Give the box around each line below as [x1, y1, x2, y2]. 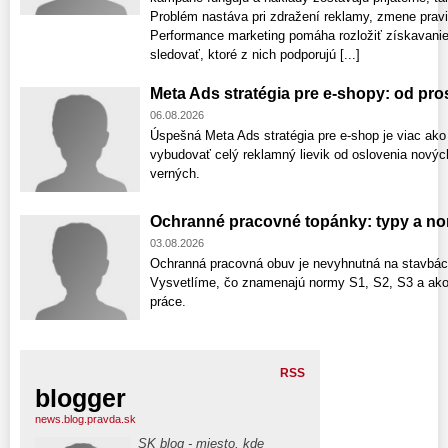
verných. [150, 166, 200, 182]
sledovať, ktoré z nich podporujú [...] [150, 47, 360, 63]
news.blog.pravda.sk [35, 413, 136, 426]
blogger [35, 384, 126, 413]
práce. [150, 294, 186, 310]
